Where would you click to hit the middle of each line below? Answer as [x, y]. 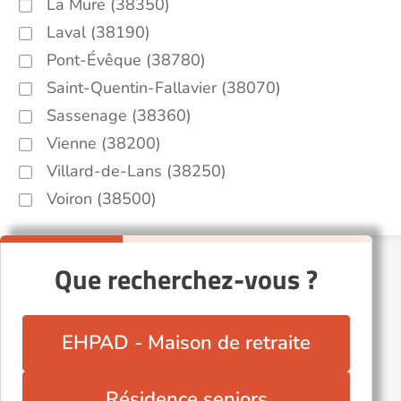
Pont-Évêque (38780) [126, 60]
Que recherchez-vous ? [186, 279]
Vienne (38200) [104, 143]
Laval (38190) [98, 32]
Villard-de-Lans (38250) [137, 171]
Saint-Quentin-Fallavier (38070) [164, 88]
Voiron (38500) [102, 199]
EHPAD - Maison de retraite [186, 343]
